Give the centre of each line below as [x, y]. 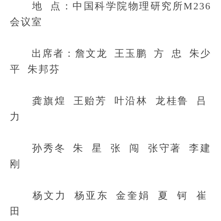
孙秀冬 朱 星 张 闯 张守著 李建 [110, 148]
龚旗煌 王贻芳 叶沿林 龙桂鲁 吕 [110, 101]
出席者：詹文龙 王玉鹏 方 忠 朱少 [110, 53]
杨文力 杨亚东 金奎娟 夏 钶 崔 [110, 195]
